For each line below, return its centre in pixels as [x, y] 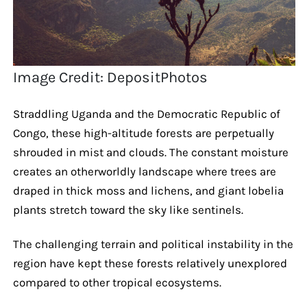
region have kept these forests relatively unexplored [150, 263]
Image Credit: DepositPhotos [111, 77]
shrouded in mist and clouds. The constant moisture [150, 152]
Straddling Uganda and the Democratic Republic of [146, 113]
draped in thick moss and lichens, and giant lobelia [148, 190]
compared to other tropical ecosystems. [117, 282]
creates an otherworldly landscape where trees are [144, 171]
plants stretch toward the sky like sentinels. [128, 209]
